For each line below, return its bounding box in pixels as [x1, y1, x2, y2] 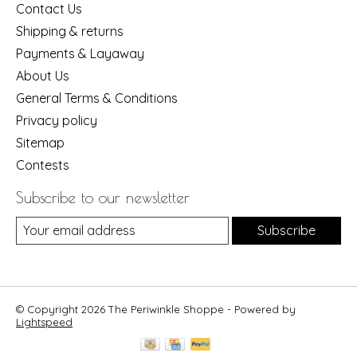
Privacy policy [16, 112, 97, 128]
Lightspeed [16, 315, 73, 328]
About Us [16, 67, 69, 84]
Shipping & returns [16, 22, 124, 39]
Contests [16, 156, 69, 173]
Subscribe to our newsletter [16, 188, 190, 206]
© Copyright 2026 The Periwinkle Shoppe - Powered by [16, 302, 296, 316]
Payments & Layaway [16, 45, 144, 61]
